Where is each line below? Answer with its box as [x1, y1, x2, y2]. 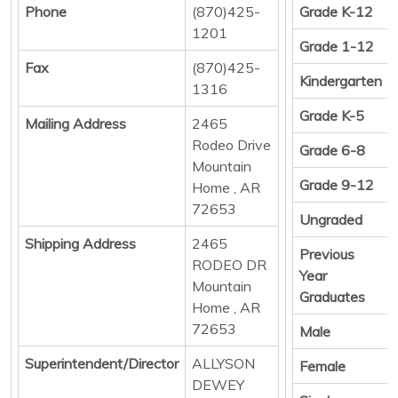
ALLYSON [192, 354, 255, 372]
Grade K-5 [299, 106, 364, 124]
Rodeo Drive [192, 135, 271, 154]
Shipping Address [25, 234, 136, 252]
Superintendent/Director [25, 354, 179, 372]
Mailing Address [25, 114, 126, 132]
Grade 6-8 [299, 140, 365, 159]
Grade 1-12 [299, 36, 374, 55]
